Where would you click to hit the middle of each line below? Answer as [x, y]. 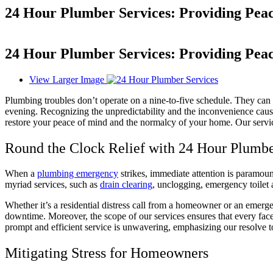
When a [21, 174]
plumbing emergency [78, 174]
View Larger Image [67, 79]
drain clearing [126, 185]
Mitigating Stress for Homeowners [107, 253]
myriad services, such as [52, 185]
